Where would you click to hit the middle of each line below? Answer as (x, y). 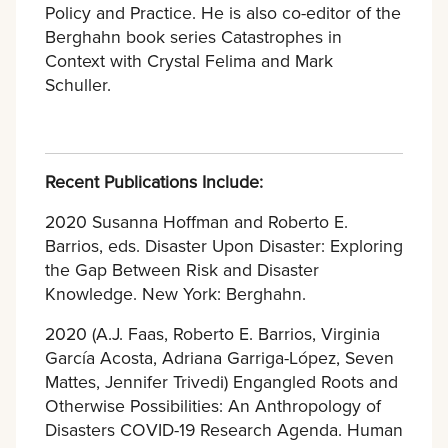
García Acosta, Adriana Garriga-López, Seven (219, 357)
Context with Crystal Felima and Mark (188, 60)
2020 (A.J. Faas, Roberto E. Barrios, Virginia (212, 333)
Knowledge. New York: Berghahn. (175, 293)
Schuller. (77, 84)
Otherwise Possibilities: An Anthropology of (212, 405)
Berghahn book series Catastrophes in (193, 36)
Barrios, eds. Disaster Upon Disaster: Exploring (223, 245)
